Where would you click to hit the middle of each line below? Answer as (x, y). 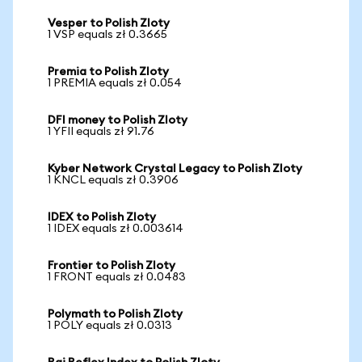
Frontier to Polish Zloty (112, 266)
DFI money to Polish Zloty (118, 120)
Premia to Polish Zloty (108, 72)
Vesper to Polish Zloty (109, 23)
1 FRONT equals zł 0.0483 (117, 277)
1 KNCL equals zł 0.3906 (113, 180)
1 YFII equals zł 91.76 (101, 132)
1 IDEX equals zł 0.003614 (116, 229)
